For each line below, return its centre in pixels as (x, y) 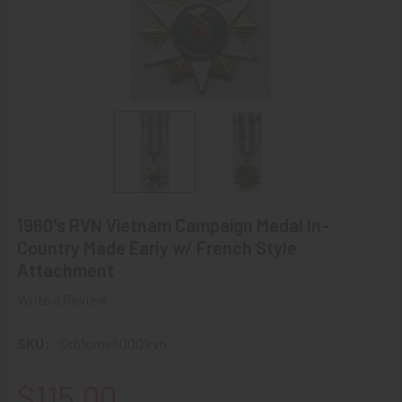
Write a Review (62, 299)
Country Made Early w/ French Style (157, 248)
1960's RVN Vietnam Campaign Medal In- (173, 225)
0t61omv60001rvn (114, 343)
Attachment (66, 270)
